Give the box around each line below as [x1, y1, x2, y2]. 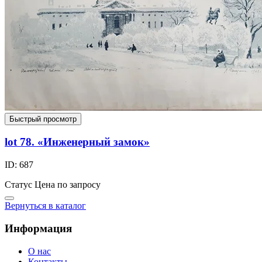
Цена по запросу [35, 180, 101, 190]
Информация [5, 222, 72, 235]
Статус [5, 180, 32, 190]
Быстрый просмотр [9, 114, 77, 123]
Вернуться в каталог [5, 201, 86, 211]
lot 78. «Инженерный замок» [5, 136, 150, 149]
